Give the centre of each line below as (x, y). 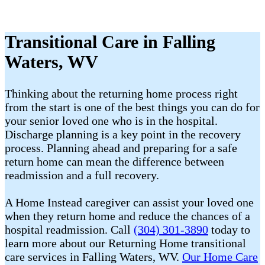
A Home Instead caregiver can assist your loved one (129, 203)
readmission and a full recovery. (82, 175)
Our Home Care (220, 257)
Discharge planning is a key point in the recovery (123, 135)
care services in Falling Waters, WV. (93, 257)
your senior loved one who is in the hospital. (111, 121)
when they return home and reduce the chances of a (127, 216)
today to (229, 230)
